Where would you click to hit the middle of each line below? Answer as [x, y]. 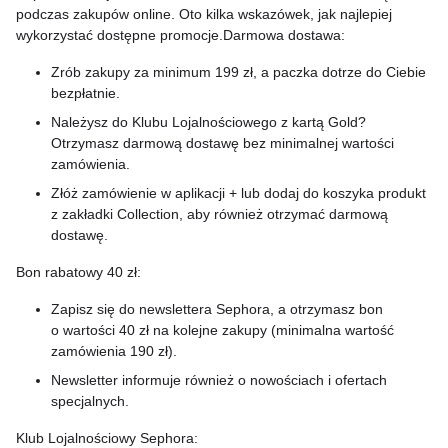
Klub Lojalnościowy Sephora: [107, 438]
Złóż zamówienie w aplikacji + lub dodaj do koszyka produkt [238, 193]
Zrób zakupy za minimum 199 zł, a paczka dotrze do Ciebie [238, 72]
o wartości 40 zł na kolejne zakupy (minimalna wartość [222, 330]
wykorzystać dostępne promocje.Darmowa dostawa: [180, 35]
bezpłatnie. [85, 93]
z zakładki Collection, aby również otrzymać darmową [219, 214]
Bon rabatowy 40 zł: [78, 272]
